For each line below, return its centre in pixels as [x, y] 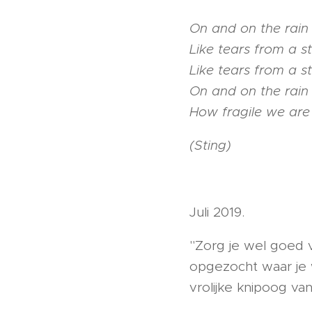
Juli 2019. [219, 212]
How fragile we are [250, 112]
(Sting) [210, 145]
